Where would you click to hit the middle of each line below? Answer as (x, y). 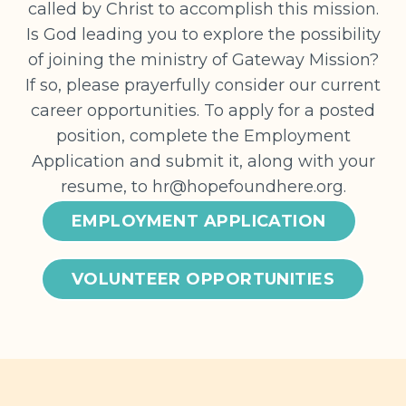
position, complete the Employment (203, 136)
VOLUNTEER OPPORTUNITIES (203, 280)
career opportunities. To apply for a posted (203, 111)
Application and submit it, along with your (203, 162)
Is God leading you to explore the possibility (203, 35)
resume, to (106, 187)
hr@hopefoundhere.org (247, 187)
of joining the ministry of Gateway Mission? (203, 60)
